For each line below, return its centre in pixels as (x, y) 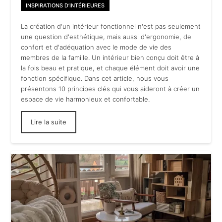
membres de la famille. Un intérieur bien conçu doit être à (110, 58)
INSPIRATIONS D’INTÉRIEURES (65, 6)
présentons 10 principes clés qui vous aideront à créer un (111, 89)
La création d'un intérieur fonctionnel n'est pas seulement (111, 27)
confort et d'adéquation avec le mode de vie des (96, 47)
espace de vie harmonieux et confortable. (85, 99)
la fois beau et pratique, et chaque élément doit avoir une (111, 68)
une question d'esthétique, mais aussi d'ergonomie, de (106, 37)
